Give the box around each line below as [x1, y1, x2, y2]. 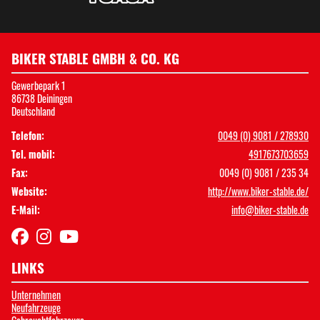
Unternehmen [11, 286, 61, 302]
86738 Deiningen [11, 90, 72, 106]
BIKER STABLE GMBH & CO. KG [11, 47, 179, 69]
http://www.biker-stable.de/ [208, 183, 309, 199]
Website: [11, 183, 47, 199]
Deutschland [11, 103, 55, 119]
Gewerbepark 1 [11, 77, 66, 93]
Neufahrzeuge [11, 299, 61, 315]
